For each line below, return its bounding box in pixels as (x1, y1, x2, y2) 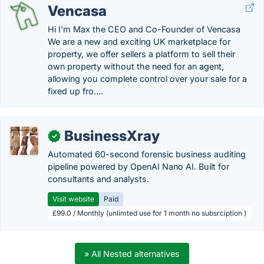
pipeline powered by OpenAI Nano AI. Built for (48, 161, 229, 171)
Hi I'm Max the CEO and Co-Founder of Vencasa (48, 24, 240, 34)
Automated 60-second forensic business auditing (48, 149, 246, 159)
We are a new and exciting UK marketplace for (48, 37, 230, 47)
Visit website (52, 194, 94, 203)
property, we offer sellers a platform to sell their (48, 49, 235, 59)
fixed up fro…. (48, 86, 103, 96)
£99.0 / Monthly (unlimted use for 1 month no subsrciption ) (52, 209, 246, 217)
